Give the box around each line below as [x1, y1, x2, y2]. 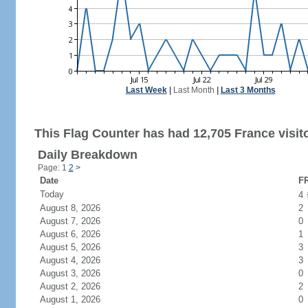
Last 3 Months [220, 85, 276, 95]
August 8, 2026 [39, 203, 117, 213]
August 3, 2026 [39, 268, 117, 278]
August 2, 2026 [39, 281, 117, 291]
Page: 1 [37, 163, 69, 173]
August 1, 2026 [39, 294, 117, 305]
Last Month [173, 85, 214, 95]
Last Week [125, 85, 167, 95]
